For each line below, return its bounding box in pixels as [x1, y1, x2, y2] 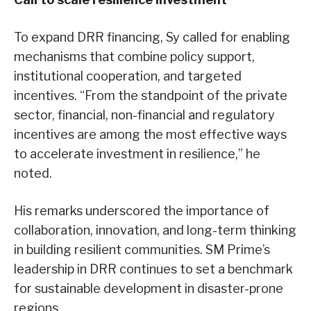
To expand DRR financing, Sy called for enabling [14, 29, 290, 44]
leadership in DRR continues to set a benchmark [14, 261, 293, 276]
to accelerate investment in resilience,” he [14, 146, 260, 161]
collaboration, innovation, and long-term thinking [14, 222, 296, 237]
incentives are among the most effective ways [14, 126, 287, 142]
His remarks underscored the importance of [14, 203, 269, 218]
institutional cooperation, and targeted [14, 68, 242, 83]
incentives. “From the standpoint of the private [14, 87, 287, 103]
